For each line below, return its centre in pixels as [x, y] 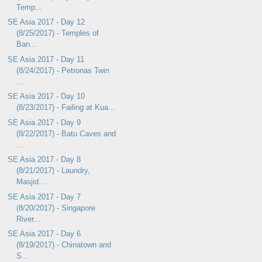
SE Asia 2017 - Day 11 [46, 59]
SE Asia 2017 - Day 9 [44, 122]
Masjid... [31, 182]
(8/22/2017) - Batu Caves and [66, 133]
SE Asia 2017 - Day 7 [44, 196]
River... [29, 219]
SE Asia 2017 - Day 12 [46, 22]
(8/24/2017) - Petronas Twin [63, 70]
